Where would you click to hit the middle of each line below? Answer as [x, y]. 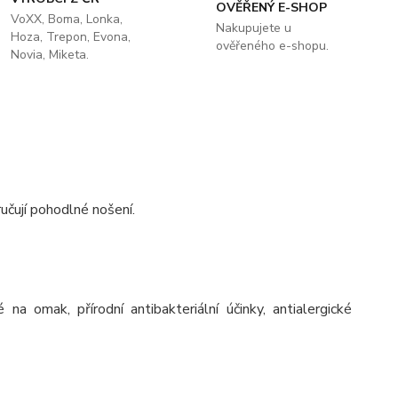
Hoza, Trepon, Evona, [71, 37]
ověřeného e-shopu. [272, 46]
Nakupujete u [253, 28]
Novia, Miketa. [50, 55]
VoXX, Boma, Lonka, [67, 19]
